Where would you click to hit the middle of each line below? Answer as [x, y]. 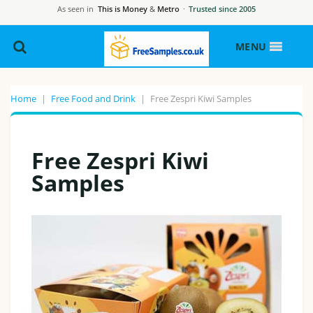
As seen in [75, 9]
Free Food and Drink [93, 99]
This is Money [123, 9]
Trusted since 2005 [222, 9]
